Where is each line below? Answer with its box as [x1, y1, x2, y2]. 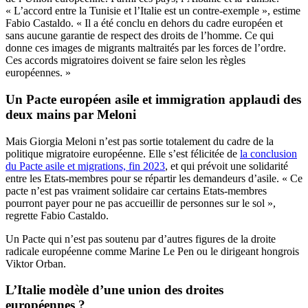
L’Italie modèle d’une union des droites [5, 283, 223, 298]
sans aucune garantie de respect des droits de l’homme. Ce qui [5, 30, 274, 42]
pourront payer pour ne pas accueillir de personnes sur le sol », [5, 197, 276, 209]
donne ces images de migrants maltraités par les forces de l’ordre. [5, 42, 286, 54]
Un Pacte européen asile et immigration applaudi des [5, 91, 301, 107]
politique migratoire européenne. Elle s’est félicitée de [5, 147, 240, 159]
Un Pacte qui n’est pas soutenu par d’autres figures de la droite [5, 232, 276, 245]
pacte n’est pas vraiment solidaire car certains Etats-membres [5, 184, 267, 197]
